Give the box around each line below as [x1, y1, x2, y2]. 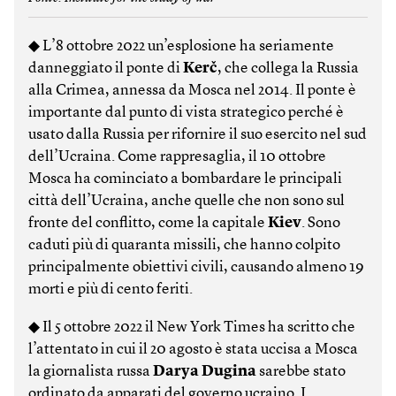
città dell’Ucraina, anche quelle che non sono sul [28, 193, 345, 209]
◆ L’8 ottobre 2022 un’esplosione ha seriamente [28, 38, 334, 54]
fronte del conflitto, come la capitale [28, 215, 268, 231]
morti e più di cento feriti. [28, 281, 193, 297]
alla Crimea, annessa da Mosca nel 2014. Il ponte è [28, 82, 356, 98]
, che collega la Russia [217, 60, 359, 76]
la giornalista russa [28, 363, 153, 379]
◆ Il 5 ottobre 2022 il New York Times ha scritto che [28, 319, 355, 335]
